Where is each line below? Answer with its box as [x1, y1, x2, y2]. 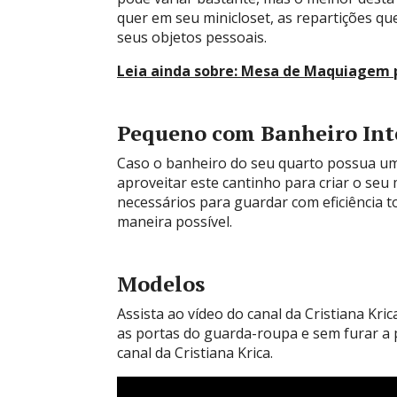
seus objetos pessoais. [117, 27, 267, 47]
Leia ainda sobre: [117, 61, 237, 81]
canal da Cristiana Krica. [117, 343, 273, 362]
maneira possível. [117, 212, 232, 231]
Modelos [117, 269, 210, 298]
